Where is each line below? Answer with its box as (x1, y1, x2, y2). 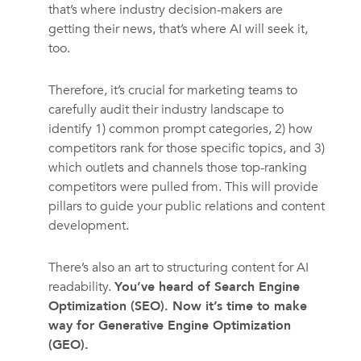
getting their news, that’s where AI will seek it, (48, 20, 308, 39)
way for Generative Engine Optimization (48, 317, 291, 335)
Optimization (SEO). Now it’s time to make (48, 297, 307, 316)
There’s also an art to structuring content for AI (48, 259, 309, 277)
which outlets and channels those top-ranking (48, 159, 307, 177)
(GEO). (48, 336, 89, 355)
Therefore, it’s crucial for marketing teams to (48, 81, 297, 100)
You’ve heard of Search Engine (114, 278, 300, 297)
